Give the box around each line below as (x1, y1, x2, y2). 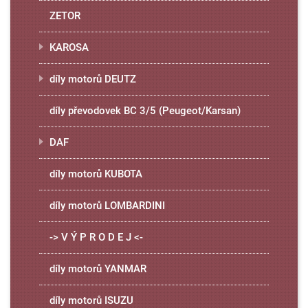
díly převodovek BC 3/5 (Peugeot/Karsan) (49, 104, 241, 117)
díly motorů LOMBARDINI (49, 199, 165, 212)
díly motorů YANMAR (49, 263, 146, 275)
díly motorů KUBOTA (49, 168, 142, 180)
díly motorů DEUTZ (49, 73, 136, 85)
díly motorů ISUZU (49, 294, 133, 307)
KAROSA (49, 41, 89, 54)
